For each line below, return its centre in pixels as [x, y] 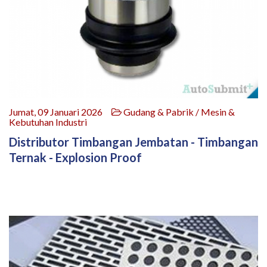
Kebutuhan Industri [48, 122]
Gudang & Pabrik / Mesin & [178, 112]
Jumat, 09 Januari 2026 [60, 112]
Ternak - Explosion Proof [75, 158]
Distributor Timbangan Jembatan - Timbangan [133, 142]
